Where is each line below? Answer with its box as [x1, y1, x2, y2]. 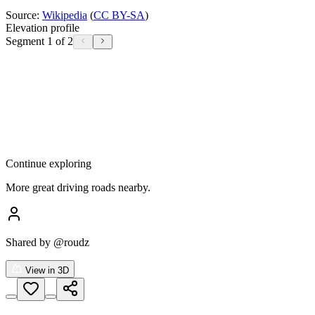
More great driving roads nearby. [6, 181, 150, 193]
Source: [6, 8, 42, 21]
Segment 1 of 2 [6, 34, 73, 47]
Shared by [6, 236, 53, 248]
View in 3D [22, 264, 69, 276]
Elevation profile [6, 21, 79, 34]
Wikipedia [42, 8, 87, 21]
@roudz [53, 236, 89, 248]
